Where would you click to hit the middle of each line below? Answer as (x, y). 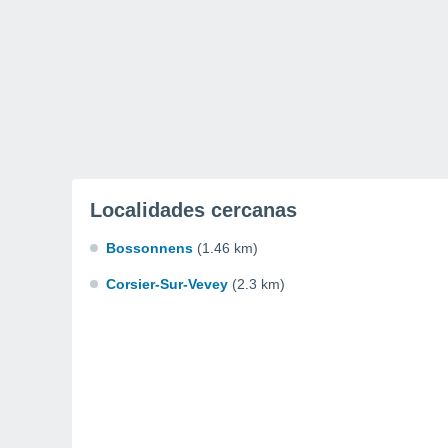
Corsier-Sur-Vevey (167, 284)
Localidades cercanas (193, 210)
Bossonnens (149, 248)
